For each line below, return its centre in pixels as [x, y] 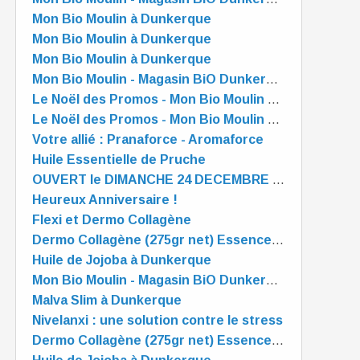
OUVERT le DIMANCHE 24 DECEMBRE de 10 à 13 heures [278, 180]
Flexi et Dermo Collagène [112, 220]
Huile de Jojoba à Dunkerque [122, 260]
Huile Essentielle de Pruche [119, 160]
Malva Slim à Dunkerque [107, 300]
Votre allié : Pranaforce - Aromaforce [148, 139]
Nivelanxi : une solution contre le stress [157, 320]
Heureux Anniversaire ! [105, 200]
